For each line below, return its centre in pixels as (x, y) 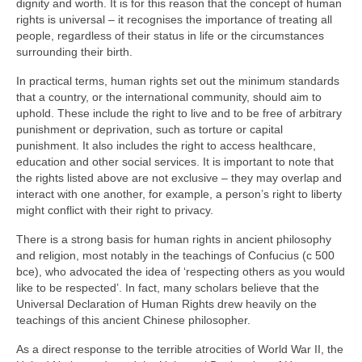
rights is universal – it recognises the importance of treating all (174, 19)
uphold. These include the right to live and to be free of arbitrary (179, 113)
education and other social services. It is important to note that (175, 162)
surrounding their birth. (74, 52)
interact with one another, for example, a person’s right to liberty (179, 194)
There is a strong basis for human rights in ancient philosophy (174, 239)
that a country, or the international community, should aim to (169, 97)
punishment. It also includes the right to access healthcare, (166, 145)
